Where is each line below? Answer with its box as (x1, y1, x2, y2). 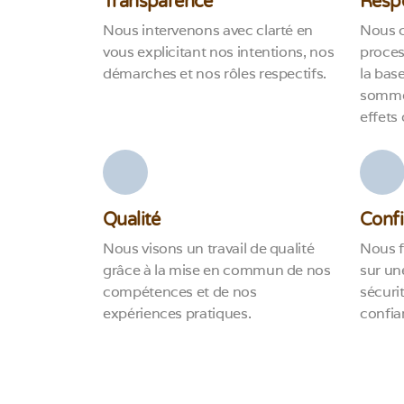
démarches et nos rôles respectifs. (103, 64, 327, 84)
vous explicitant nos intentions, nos (103, 42, 335, 62)
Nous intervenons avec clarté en (103, 21, 314, 41)
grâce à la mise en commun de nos (103, 261, 331, 280)
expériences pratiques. (103, 304, 252, 324)
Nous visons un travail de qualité (103, 239, 315, 259)
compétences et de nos (103, 282, 257, 302)
